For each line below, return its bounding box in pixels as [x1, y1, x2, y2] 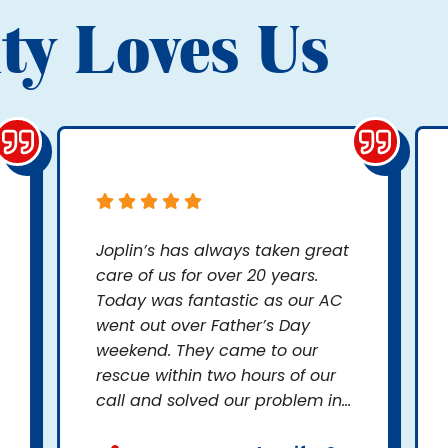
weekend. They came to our [96, 339, 319, 363]
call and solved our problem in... [96, 389, 352, 413]
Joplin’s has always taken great [96, 239, 350, 263]
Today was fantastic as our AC [96, 289, 343, 313]
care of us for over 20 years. [96, 264, 319, 288]
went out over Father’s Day [96, 314, 311, 338]
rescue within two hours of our [96, 364, 337, 388]
